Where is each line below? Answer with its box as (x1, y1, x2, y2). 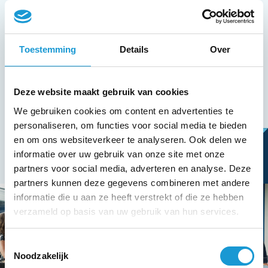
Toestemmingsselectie (4, 239, 93, 249)
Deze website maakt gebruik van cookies (14, 87, 189, 97)
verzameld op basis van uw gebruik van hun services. (14, 206, 239, 217)
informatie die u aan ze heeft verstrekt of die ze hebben (14, 191, 243, 202)
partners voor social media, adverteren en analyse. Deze (14, 163, 251, 173)
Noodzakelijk (14, 251, 69, 261)
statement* (44, 11, 90, 23)
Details (119, 44, 149, 54)
